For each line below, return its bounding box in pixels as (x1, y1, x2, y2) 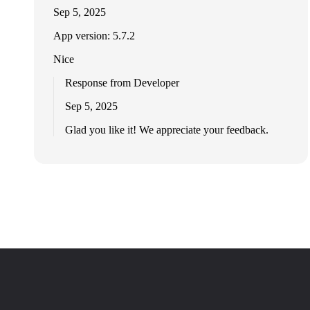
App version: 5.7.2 (53, 30, 136, 42)
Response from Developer (65, 77, 180, 89)
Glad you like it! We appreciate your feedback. (65, 124, 269, 136)
